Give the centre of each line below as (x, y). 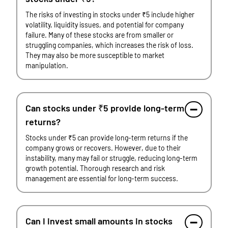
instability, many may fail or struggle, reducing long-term (111, 158)
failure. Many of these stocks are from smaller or (99, 35)
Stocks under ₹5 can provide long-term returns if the (107, 138)
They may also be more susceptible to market (95, 55)
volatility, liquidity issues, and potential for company (105, 25)
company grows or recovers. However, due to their (103, 148)
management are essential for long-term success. (102, 178)
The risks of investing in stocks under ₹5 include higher (110, 15)
